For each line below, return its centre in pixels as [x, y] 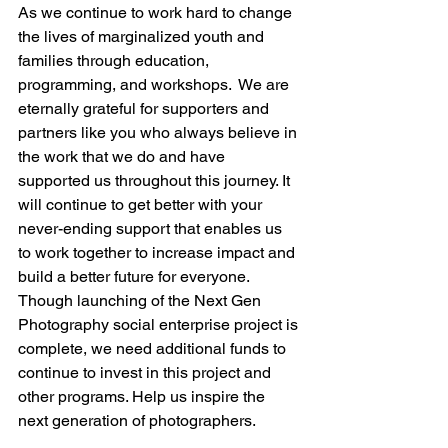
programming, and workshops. [126, 85]
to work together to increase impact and [158, 253]
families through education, [115, 61]
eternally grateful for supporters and [145, 109]
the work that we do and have [123, 157]
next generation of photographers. [137, 421]
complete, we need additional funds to [154, 349]
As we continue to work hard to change [157, 13]
